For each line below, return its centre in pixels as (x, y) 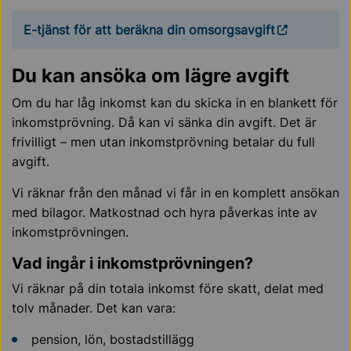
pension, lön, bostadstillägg (113, 339)
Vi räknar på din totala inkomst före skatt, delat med (168, 288)
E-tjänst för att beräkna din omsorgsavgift (149, 29)
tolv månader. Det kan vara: (94, 308)
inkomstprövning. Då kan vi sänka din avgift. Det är (164, 122)
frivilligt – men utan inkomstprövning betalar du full (163, 142)
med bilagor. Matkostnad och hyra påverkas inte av (165, 212)
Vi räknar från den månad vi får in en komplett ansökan (175, 193)
